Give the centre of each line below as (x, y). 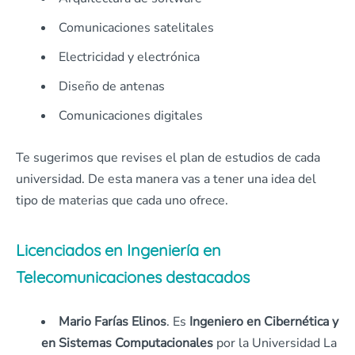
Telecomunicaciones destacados (133, 277)
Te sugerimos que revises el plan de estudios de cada (168, 157)
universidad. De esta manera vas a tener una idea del (166, 179)
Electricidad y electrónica (129, 57)
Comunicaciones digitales (131, 115)
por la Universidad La (275, 343)
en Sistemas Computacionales (127, 343)
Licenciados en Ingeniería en (118, 250)
